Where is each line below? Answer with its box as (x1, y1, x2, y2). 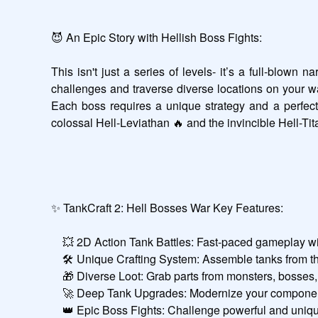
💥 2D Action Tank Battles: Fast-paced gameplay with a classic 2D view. (51, 233, 62, 250)
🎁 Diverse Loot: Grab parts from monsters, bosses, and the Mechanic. (51, 267, 62, 284)
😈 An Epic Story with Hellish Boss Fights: (51, 28, 262, 45)
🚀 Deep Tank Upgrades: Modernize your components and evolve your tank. (51, 284, 62, 301)
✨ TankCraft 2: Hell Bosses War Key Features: (51, 199, 283, 216)
